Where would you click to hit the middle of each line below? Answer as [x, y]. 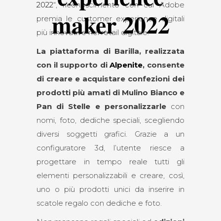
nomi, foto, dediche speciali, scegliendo [110, 120]
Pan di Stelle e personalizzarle [101, 106]
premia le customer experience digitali [110, 18]
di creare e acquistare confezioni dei [110, 79]
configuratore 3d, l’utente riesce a [110, 148]
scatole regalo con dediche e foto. [99, 203]
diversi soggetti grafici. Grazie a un [110, 134]
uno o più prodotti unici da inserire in [110, 189]
